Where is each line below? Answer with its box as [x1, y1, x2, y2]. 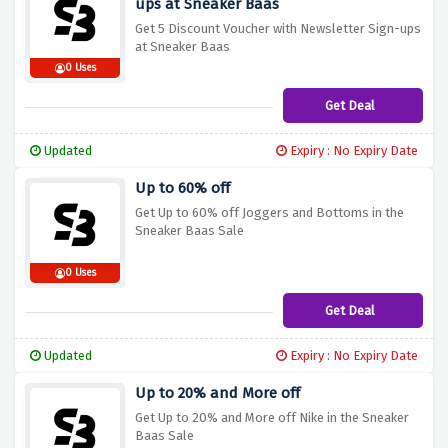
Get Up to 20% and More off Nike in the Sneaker [135, 410, 409, 426]
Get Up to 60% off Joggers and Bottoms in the [135, 205, 404, 221]
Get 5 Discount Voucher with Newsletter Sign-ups [135, 21, 421, 37]
